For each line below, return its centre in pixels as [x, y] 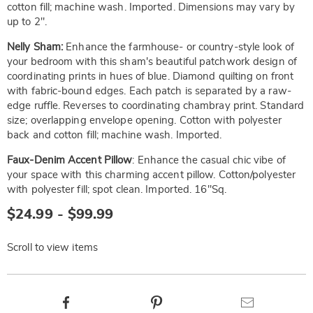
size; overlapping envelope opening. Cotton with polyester [144, 121]
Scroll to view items [52, 248]
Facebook [95, 300]
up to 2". [27, 22]
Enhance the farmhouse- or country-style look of [179, 47]
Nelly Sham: [35, 47]
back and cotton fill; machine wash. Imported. [115, 135]
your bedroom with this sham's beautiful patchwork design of [152, 62]
